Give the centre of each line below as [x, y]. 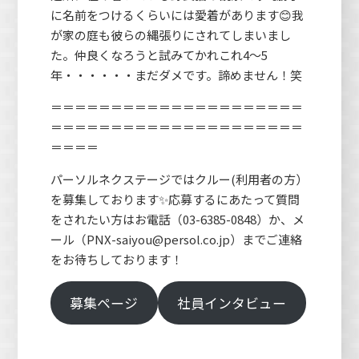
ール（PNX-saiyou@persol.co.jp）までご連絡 [176, 239]
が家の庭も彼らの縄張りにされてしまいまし [170, 34]
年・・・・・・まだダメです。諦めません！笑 [176, 75]
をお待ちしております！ [116, 259]
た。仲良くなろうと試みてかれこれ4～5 [159, 54]
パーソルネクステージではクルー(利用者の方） [179, 179]
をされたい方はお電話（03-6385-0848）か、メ [177, 219]
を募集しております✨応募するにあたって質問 [175, 199]
